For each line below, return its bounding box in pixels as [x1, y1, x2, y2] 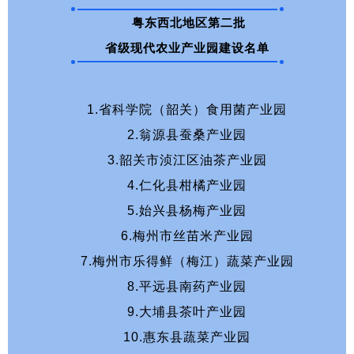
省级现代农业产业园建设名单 [104, 40, 273, 55]
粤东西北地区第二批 [132, 15, 246, 29]
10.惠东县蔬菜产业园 [123, 330, 254, 344]
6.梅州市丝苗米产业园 [120, 228, 258, 243]
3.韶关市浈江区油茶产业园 [107, 153, 271, 167]
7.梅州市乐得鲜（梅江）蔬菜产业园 [80, 254, 298, 268]
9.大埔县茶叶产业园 [127, 304, 250, 318]
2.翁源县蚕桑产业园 [127, 127, 250, 141]
